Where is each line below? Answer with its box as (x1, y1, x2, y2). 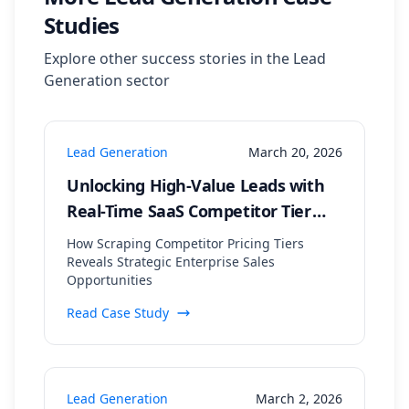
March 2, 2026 (256, 390, 342, 407)
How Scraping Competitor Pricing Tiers (67, 235, 304, 252)
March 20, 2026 (248, 143, 342, 161)
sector (122, 70, 170, 90)
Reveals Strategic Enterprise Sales (67, 253, 275, 270)
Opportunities (67, 271, 152, 288)
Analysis (67, 225, 131, 247)
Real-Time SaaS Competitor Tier (67, 200, 312, 222)
